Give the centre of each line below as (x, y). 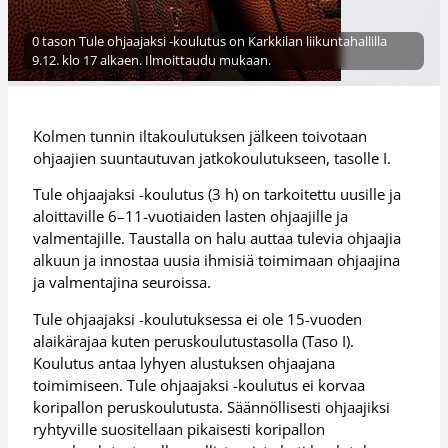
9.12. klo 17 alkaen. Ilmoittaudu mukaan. (151, 60)
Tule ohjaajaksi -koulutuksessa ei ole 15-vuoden (198, 318)
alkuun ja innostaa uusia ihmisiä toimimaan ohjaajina (217, 260)
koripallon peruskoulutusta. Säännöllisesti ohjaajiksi (212, 406)
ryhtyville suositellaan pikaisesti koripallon (179, 428)
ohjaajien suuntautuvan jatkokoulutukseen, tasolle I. (212, 157)
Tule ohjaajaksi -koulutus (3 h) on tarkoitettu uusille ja (217, 194)
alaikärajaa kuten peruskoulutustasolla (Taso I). (194, 340)
